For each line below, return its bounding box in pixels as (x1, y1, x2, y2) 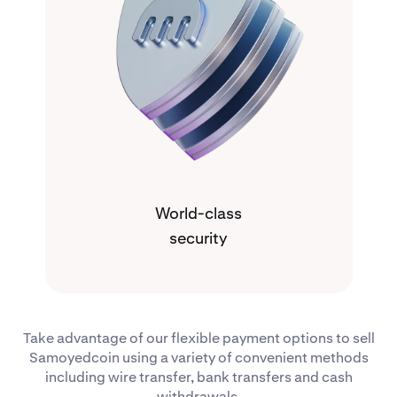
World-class (155, 203, 242, 224)
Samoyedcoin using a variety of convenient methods (28, 348, 369, 368)
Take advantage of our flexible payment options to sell (22, 329, 375, 348)
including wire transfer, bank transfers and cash (44, 368, 353, 387)
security (169, 228, 228, 249)
